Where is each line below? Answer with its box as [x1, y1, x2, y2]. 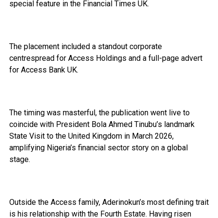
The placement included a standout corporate [9, 41, 162, 51]
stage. [9, 154, 30, 164]
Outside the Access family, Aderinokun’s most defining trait [9, 197, 209, 207]
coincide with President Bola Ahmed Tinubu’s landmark [9, 119, 195, 129]
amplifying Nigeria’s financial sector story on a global [9, 143, 188, 152]
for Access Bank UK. [9, 65, 78, 74]
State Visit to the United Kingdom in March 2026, [9, 131, 174, 141]
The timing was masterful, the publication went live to [9, 108, 190, 117]
